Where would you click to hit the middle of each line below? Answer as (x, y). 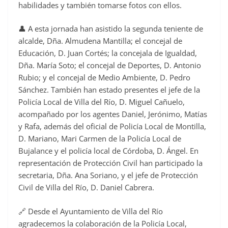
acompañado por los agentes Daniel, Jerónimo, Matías (113, 114)
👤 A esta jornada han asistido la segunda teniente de (111, 29)
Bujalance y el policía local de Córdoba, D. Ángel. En (108, 151)
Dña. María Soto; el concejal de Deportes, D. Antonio (110, 65)
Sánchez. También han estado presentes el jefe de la (109, 90)
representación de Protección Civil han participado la (110, 163)
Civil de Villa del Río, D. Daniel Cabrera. (86, 188)
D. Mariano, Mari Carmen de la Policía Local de (100, 139)
